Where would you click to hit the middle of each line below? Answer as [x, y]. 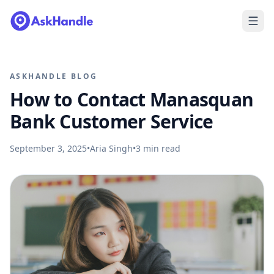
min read [161, 148]
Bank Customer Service [112, 121]
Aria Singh [111, 148]
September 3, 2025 [48, 148]
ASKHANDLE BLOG [54, 76]
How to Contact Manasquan [131, 99]
